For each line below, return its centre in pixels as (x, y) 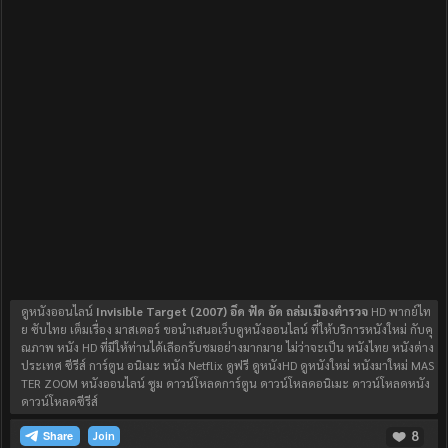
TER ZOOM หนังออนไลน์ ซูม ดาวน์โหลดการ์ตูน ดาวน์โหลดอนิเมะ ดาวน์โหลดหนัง (225, 383)
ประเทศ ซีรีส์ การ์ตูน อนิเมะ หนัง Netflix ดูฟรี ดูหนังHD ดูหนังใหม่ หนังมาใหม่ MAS (227, 365)
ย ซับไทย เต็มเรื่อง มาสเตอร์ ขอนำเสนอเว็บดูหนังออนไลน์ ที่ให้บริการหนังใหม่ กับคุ (227, 329)
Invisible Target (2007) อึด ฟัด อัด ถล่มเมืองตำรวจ (232, 311)
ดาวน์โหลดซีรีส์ (59, 401)
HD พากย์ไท (399, 311)
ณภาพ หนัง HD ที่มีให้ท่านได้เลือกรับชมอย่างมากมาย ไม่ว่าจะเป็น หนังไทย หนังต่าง (227, 347)
